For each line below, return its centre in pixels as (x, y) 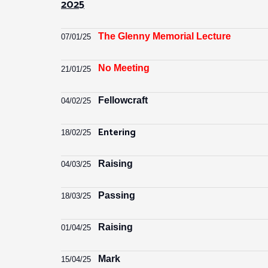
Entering (117, 133)
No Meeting (124, 68)
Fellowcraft (123, 100)
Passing (117, 195)
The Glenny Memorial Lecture (165, 36)
